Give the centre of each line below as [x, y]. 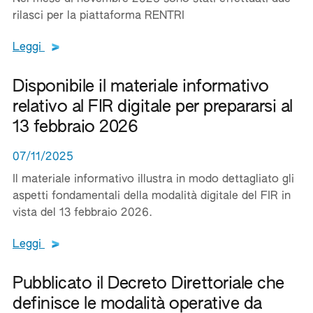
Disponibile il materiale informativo [141, 87]
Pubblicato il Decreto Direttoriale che [148, 284]
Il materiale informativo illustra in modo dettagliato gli [153, 180]
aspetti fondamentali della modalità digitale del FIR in [152, 196]
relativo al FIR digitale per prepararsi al [153, 107]
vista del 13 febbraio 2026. [82, 213]
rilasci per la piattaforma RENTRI [99, 16]
